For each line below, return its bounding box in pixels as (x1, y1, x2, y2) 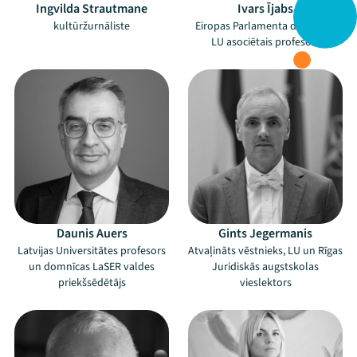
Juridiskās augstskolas (212, 259, 319, 275)
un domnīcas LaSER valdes (29, 259, 155, 275)
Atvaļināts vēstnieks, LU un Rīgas (188, 243, 343, 259)
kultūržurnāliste (53, 18, 130, 34)
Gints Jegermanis (218, 225, 312, 242)
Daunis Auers (56, 225, 127, 242)
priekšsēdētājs (57, 275, 126, 291)
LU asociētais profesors (210, 34, 320, 50)
